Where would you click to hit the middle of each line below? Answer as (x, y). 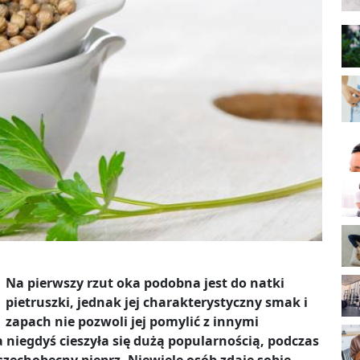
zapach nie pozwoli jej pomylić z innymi (132, 322)
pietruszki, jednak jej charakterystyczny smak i (157, 303)
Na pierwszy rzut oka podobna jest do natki (145, 283)
